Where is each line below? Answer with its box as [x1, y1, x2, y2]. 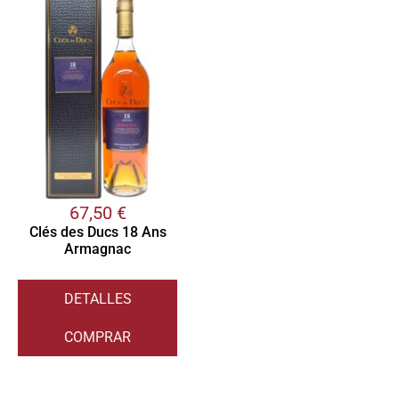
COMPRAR [64, 329, 131, 346]
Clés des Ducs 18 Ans [28, 224, 167, 240]
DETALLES [63, 290, 132, 307]
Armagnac [64, 240, 131, 257]
